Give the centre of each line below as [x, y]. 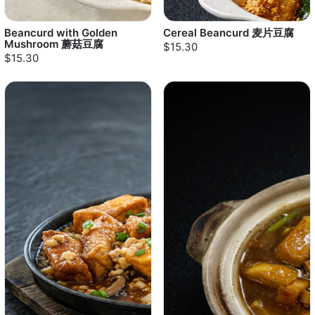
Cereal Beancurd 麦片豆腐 [229, 33]
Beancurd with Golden [61, 33]
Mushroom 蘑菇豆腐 [54, 44]
